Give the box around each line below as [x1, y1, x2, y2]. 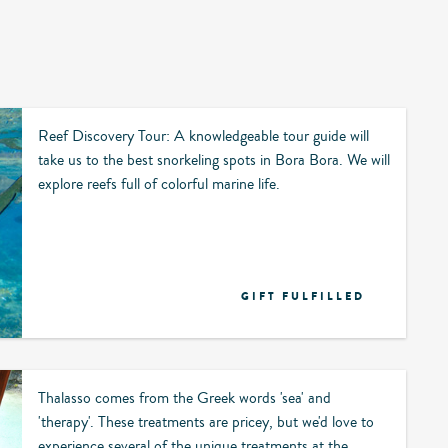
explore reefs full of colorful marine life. [38, 173, 280, 196]
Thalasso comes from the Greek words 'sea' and [38, 387, 331, 410]
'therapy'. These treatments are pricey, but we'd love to [38, 411, 374, 434]
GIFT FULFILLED [241, 288, 365, 305]
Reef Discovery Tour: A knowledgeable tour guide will [38, 125, 369, 148]
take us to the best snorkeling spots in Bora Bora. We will [38, 149, 390, 172]
